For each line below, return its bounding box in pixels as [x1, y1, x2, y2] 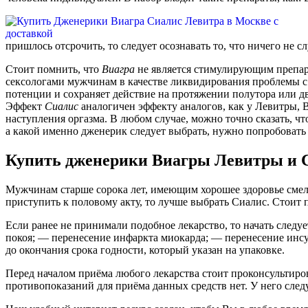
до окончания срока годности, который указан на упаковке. [5, 244, 290, 256]
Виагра [102, 63, 135, 76]
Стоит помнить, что [5, 63, 102, 76]
